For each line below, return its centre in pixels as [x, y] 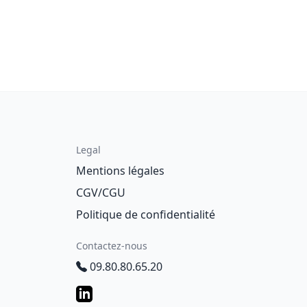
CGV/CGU [101, 193]
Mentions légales [120, 171]
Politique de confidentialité [146, 214]
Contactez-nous [112, 246]
